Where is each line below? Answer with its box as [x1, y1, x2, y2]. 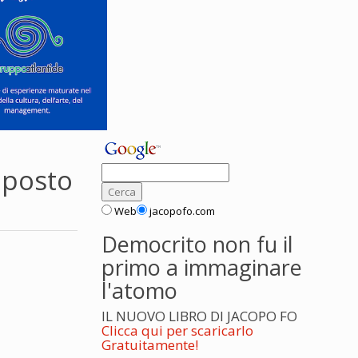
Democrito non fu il [101, 229, 293, 259]
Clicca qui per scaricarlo [101, 321, 253, 340]
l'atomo [101, 276, 177, 305]
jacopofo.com [149, 204, 215, 218]
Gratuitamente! [101, 336, 198, 354]
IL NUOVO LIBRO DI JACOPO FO [101, 307, 297, 325]
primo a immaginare [101, 253, 302, 282]
